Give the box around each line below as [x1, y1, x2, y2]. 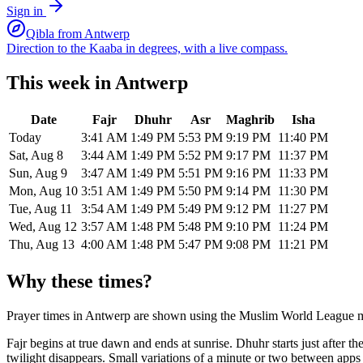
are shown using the [130, 308, 236, 322]
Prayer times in [6, 308, 85, 322]
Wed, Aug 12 [9, 219, 77, 233]
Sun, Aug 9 [9, 165, 67, 180]
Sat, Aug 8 [9, 147, 63, 162]
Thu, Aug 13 [9, 237, 75, 251]
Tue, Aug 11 [9, 201, 72, 216]
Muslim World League [239, 308, 354, 322]
